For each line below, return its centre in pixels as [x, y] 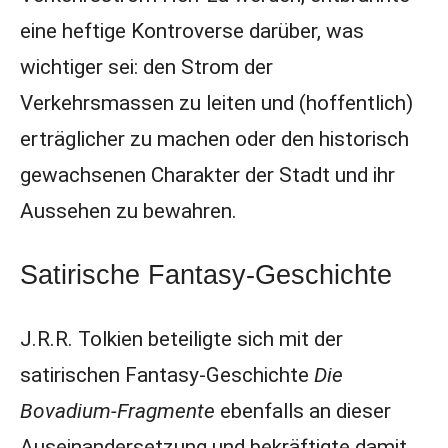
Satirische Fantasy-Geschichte [205, 274]
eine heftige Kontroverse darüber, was [191, 31]
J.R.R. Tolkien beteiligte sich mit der [181, 339]
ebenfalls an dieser [302, 411]
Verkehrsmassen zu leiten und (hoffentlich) [216, 103]
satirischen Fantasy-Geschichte [166, 375]
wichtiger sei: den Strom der [146, 67]
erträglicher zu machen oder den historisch [214, 139]
